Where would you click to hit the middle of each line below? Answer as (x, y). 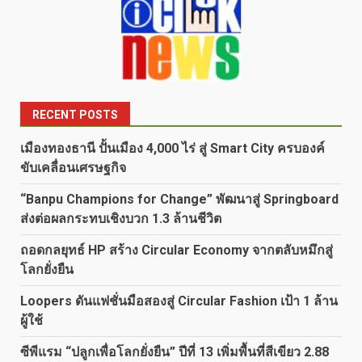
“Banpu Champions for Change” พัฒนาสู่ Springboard (179, 200)
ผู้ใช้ (32, 321)
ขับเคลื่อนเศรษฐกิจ (73, 168)
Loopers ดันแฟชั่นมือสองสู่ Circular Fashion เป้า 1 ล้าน (179, 301)
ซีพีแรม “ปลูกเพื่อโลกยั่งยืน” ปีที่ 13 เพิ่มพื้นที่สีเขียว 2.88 (175, 352)
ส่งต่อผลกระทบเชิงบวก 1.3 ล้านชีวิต (121, 219)
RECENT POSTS (75, 115)
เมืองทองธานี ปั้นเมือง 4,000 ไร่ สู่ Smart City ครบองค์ (173, 149)
